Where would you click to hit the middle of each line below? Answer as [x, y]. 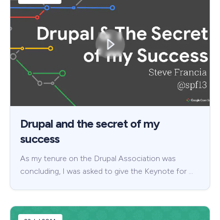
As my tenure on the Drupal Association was [98, 158]
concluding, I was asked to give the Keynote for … [107, 171]
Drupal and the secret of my [90, 123]
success [40, 138]
